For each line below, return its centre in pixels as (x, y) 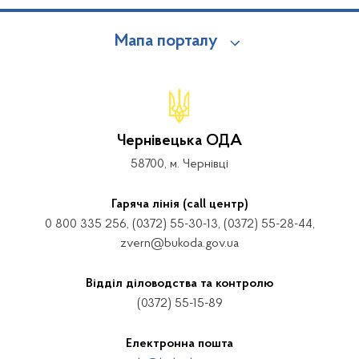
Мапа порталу (166, 42)
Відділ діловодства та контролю (179, 284)
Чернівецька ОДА (179, 141)
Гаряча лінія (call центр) (179, 204)
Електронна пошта (179, 344)
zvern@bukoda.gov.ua (179, 244)
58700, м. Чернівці (179, 164)
